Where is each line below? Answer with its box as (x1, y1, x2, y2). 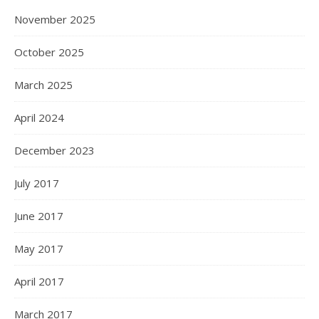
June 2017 (14, 209, 63, 224)
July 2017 (14, 176, 59, 191)
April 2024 (14, 110, 64, 125)
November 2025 (14, 12, 95, 27)
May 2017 (14, 241, 63, 256)
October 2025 (14, 45, 84, 60)
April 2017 (14, 274, 64, 289)
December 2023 (14, 143, 95, 158)
